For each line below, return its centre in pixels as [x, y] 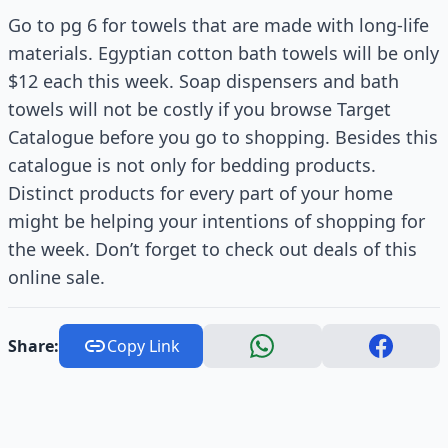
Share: [33, 346]
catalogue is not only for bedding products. [192, 165]
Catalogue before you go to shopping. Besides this [223, 137]
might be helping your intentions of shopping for [216, 221]
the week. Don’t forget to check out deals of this [212, 249]
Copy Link [143, 346]
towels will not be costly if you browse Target [199, 109]
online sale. [56, 277]
